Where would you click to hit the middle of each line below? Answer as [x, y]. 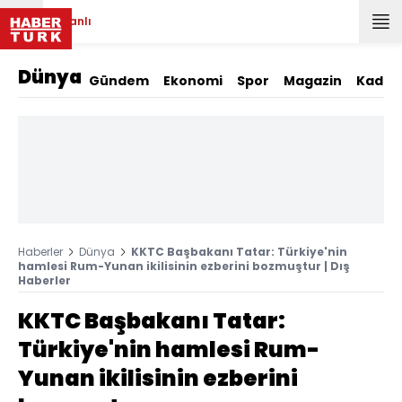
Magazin [313, 81]
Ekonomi [193, 81]
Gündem [119, 81]
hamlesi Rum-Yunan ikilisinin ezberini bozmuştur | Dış [184, 266]
